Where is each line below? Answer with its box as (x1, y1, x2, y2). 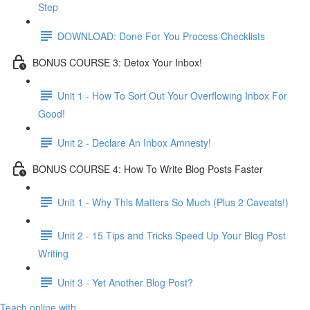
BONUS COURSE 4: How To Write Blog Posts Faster (33, 161, 263, 176)
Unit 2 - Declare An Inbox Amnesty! (57, 135, 211, 149)
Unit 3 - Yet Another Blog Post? (57, 275, 193, 289)
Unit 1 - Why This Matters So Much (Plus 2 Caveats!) (57, 194, 289, 209)
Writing (38, 246, 69, 260)
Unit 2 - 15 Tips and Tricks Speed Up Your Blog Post (57, 228, 286, 242)
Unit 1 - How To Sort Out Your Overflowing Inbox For (57, 88, 287, 102)
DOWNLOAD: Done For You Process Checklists (57, 28, 265, 43)
